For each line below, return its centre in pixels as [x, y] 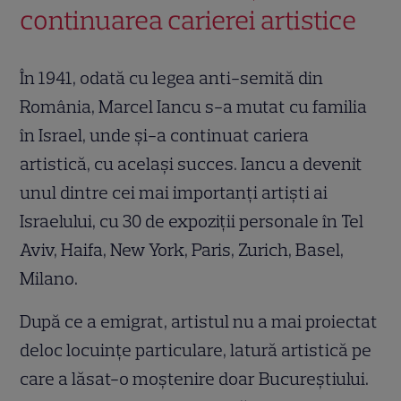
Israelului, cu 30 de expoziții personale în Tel [192, 221]
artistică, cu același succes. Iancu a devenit [192, 163]
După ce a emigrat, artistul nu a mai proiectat [199, 321]
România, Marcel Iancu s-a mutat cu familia [194, 106]
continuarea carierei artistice [191, 20]
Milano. [51, 278]
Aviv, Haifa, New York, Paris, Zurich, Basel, [182, 249]
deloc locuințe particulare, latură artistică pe [196, 350]
